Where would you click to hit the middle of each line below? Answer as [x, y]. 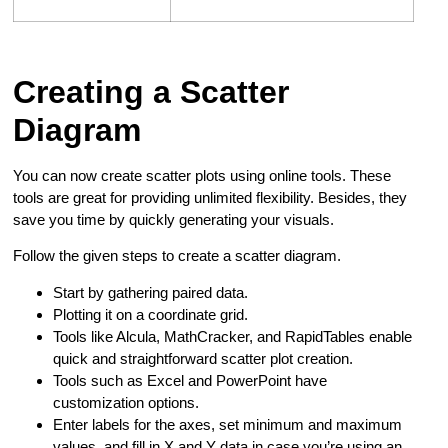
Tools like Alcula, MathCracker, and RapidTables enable [233, 336]
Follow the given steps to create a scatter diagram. [177, 256]
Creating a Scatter [151, 92]
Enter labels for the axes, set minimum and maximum [228, 424]
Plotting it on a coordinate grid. [153, 314]
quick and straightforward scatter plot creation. [203, 358]
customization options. [128, 402]
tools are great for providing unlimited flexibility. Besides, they [210, 198]
